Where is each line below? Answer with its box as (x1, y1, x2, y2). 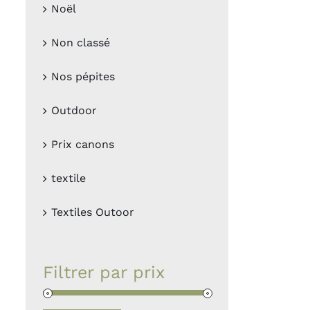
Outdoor (51, 104, 97, 118)
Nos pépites (51, 70, 115, 84)
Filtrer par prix (43, 262, 165, 283)
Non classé (51, 36, 110, 50)
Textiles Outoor (51, 206, 134, 219)
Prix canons (51, 138, 114, 152)
